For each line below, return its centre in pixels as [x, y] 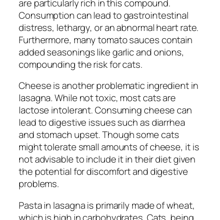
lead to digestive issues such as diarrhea [102, 123]
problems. [39, 184]
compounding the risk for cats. [81, 64]
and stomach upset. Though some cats [99, 135]
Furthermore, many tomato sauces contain [106, 40]
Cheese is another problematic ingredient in [109, 86]
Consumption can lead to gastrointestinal [104, 15]
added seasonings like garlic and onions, [101, 52]
